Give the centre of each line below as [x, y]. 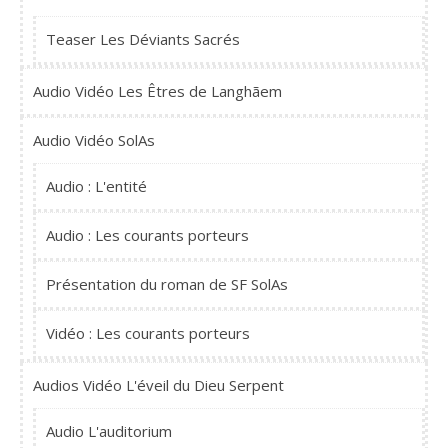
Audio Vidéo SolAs [94, 140]
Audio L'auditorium [109, 431]
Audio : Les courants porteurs [147, 235]
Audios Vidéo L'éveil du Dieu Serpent [158, 385]
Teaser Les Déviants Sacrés [143, 39]
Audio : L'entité [96, 186]
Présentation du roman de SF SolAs [167, 284]
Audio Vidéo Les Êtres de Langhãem [157, 91]
